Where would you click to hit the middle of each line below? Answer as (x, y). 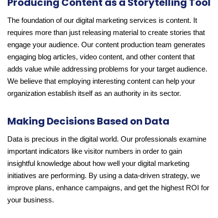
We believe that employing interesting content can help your (101, 82)
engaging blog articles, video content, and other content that (101, 57)
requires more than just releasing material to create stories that (106, 33)
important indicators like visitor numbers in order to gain (95, 152)
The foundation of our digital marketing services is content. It (102, 21)
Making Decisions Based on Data (88, 121)
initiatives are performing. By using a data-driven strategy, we (104, 176)
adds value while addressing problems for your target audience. (107, 69)
